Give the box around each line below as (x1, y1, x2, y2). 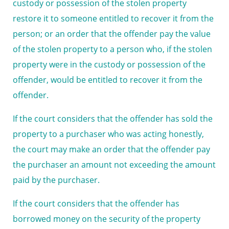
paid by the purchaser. (13, 174, 100, 186)
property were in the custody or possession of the (13, 59, 205, 71)
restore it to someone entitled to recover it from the (13, 13, 214, 25)
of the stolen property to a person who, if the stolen (13, 43, 212, 55)
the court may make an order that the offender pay (13, 144, 210, 155)
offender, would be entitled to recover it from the (13, 74, 202, 86)
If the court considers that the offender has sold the (13, 113, 213, 125)
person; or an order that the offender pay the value (13, 28, 211, 40)
